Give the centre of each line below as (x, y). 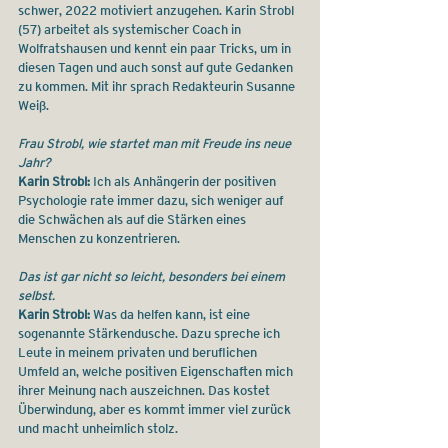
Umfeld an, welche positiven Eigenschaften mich (157, 371)
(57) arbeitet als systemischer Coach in (131, 29)
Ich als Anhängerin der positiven (184, 181)
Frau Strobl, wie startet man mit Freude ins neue (156, 143)
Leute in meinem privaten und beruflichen (139, 352)
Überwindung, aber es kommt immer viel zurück (156, 409)
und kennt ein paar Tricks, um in (200, 48)
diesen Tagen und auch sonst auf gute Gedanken (157, 67)
